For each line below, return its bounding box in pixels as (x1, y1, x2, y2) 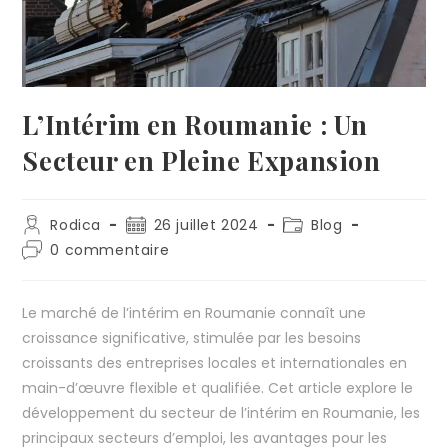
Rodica (50, 215, 102, 236)
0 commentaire (50, 240, 170, 261)
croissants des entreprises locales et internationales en (22, 353, 408, 374)
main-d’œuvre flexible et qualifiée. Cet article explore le (22, 378, 414, 399)
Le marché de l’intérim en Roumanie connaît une (22, 303, 367, 324)
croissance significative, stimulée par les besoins (22, 328, 362, 349)
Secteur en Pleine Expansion (22, 143, 381, 179)
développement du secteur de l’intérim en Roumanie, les (22, 403, 421, 424)
